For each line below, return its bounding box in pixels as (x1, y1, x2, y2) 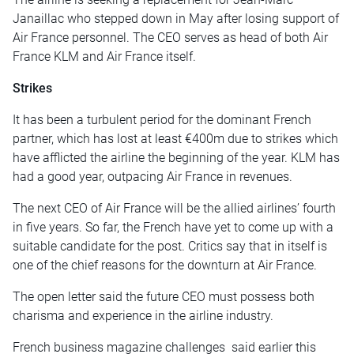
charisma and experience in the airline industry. (13, 308, 273, 324)
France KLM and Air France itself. (13, 49, 196, 65)
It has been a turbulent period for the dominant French (13, 112, 311, 128)
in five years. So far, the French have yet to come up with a (13, 220, 333, 235)
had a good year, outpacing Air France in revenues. (13, 169, 292, 185)
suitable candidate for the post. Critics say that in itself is (13, 239, 327, 254)
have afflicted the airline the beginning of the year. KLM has (13, 150, 340, 166)
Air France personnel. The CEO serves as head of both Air (13, 30, 328, 46)
